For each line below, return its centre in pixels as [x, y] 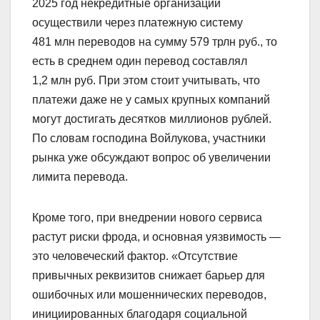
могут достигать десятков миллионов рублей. [152, 119]
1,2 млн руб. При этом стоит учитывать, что [146, 80]
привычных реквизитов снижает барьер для [149, 275]
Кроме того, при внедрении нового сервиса [147, 217]
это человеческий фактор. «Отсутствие [135, 256]
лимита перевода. [80, 176]
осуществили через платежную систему [137, 22]
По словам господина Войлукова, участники [149, 138]
